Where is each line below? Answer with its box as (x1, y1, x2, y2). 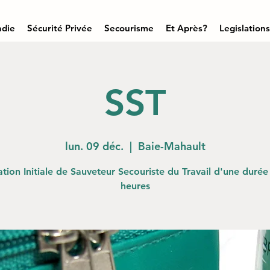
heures (120, 180, 150, 192)
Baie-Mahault (137, 139, 206, 153)
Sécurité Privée (27, 22, 92, 34)
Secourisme (104, 22, 154, 34)
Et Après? (166, 22, 207, 34)
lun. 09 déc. (64, 139, 124, 153)
